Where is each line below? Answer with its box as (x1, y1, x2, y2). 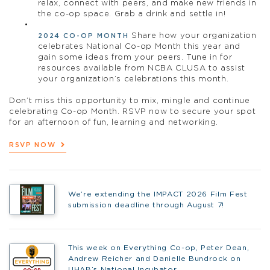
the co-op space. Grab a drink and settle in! (37, 10, 226, 19)
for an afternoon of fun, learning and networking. (9, 118, 218, 127)
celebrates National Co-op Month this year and (37, 43, 240, 51)
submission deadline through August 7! (67, 201, 227, 209)
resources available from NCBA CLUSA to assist (37, 64, 245, 73)
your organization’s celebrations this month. (37, 75, 229, 84)
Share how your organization (128, 32, 257, 40)
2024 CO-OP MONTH (37, 33, 129, 40)
